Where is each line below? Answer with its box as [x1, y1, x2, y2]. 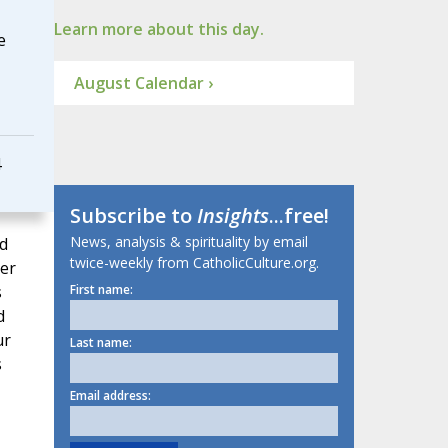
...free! [268, 202, 329, 230]
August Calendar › [73, 72, 213, 95]
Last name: [69, 334, 132, 352]
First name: [69, 281, 133, 299]
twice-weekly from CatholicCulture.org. [69, 253, 319, 273]
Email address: [69, 387, 151, 405]
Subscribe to [69, 202, 197, 230]
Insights [196, 202, 269, 230]
